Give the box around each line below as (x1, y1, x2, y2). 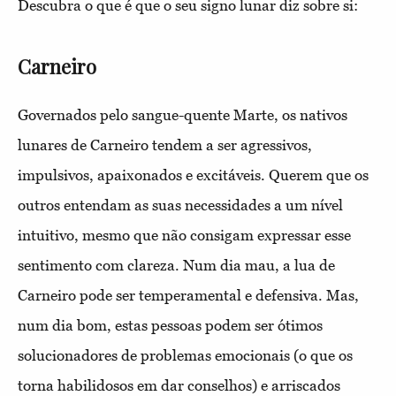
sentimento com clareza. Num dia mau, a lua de (18, 255, 335, 274)
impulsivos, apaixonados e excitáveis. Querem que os (18, 165, 369, 184)
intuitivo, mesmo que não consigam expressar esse (18, 225, 351, 244)
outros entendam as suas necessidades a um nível (18, 195, 343, 214)
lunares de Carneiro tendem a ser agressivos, (18, 135, 312, 154)
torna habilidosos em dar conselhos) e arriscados (18, 376, 340, 394)
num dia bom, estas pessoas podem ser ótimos (18, 316, 323, 334)
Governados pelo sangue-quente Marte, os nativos (18, 105, 347, 124)
